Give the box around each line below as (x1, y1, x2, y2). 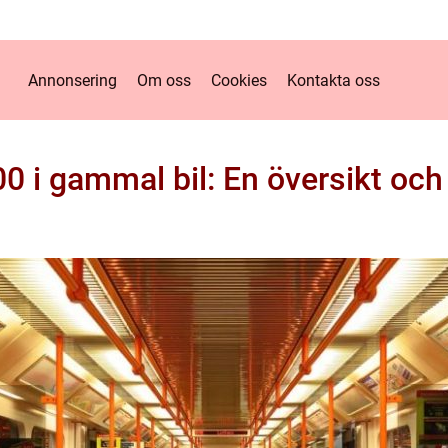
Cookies (210, 70, 267, 90)
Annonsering (27, 70, 117, 90)
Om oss (136, 70, 191, 90)
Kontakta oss (286, 70, 380, 90)
